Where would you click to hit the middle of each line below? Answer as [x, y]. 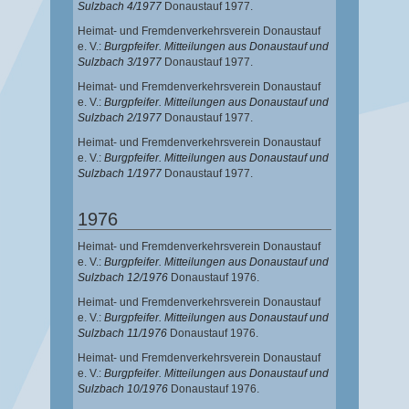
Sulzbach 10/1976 [123, 389]
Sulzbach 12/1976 [123, 278]
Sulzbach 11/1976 [122, 334]
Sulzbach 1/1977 [120, 174]
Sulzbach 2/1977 [120, 118]
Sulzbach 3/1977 [120, 63]
